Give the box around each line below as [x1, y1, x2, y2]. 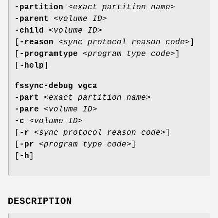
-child [15, 26, 44, 35]
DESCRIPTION [8, 196, 72, 207]
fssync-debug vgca [15, 81, 97, 91]
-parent [15, 14, 49, 23]
